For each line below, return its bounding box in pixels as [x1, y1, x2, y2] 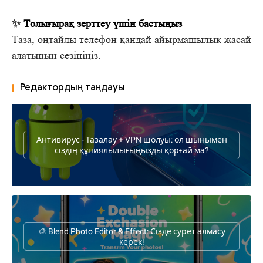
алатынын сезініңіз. [12, 49, 101, 62]
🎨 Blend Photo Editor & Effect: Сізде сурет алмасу [38, 227, 225, 237]
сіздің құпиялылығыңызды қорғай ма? [54, 146, 209, 156]
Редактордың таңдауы [20, 82, 125, 94]
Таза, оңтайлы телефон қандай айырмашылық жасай [12, 33, 251, 46]
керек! [119, 237, 144, 247]
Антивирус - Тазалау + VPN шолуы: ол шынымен [36, 135, 227, 145]
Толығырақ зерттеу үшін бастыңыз [23, 18, 182, 30]
